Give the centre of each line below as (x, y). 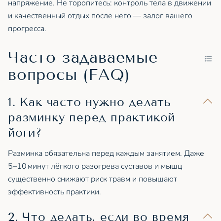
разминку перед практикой (92, 118)
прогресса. (27, 28)
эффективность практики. (55, 192)
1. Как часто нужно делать (90, 102)
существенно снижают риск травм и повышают (92, 179)
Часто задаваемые (83, 57)
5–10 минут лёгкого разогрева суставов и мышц (95, 166)
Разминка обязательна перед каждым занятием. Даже (106, 153)
